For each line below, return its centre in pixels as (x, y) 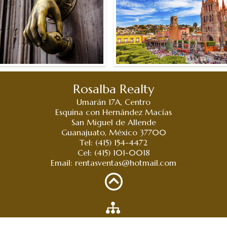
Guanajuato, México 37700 (113, 132)
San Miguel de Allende (113, 122)
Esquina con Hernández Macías (113, 112)
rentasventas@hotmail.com (126, 163)
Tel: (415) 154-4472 (113, 142)
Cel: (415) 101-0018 (113, 153)
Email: (63, 163)
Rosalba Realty (113, 89)
